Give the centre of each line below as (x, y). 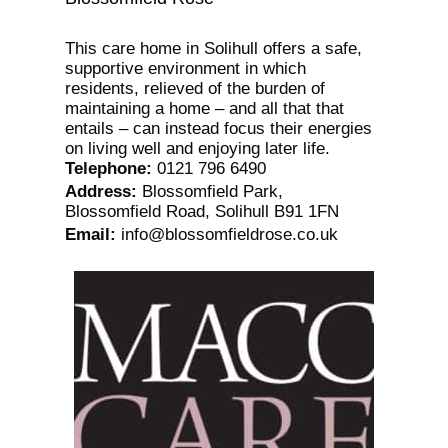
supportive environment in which (185, 68)
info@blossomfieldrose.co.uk (229, 235)
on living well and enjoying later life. (197, 148)
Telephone (105, 168)
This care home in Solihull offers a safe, (213, 48)
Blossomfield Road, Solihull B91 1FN (201, 212)
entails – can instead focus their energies (218, 128)
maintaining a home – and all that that (204, 108)
